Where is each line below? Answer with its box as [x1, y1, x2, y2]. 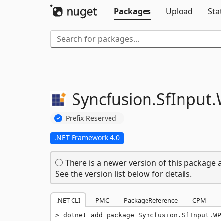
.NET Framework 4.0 [54, 132, 120, 142]
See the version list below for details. [55, 168, 192, 179]
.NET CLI [56, 195, 80, 205]
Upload [166, 6, 193, 17]
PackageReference [124, 195, 178, 205]
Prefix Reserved [66, 113, 116, 123]
